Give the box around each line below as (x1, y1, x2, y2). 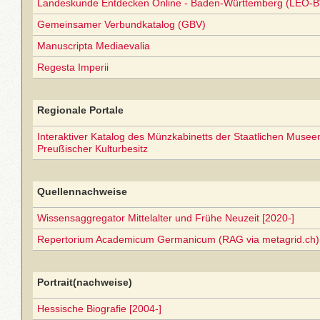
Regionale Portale (37, 104, 124, 116)
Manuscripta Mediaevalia (37, 40, 150, 51)
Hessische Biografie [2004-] (37, 303, 161, 314)
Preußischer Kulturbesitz (37, 143, 148, 154)
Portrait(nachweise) (37, 276, 132, 288)
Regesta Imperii (37, 61, 109, 73)
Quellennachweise (37, 186, 127, 197)
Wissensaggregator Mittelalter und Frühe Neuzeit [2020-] (37, 212, 294, 224)
